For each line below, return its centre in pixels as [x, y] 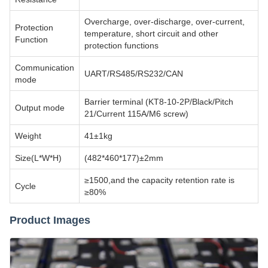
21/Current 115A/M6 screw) [136, 114]
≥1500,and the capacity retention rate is [159, 180]
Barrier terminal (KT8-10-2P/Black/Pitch [159, 102]
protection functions [121, 45]
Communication [45, 68]
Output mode [40, 108]
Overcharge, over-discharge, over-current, [165, 22]
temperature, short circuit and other [151, 33]
